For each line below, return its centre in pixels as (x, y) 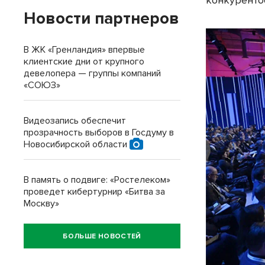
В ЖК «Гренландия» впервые (84, 50)
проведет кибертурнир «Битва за (94, 192)
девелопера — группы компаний (92, 73)
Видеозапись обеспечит (75, 121)
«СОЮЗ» (42, 85)
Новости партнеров (101, 18)
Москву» (41, 203)
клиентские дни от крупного (84, 62)
